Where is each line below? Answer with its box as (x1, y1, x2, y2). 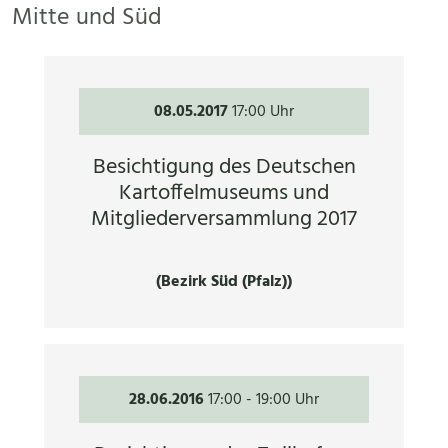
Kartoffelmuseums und (119, 176, 329, 212)
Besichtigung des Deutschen (92, 150, 356, 186)
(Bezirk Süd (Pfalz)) (156, 269, 292, 296)
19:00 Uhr (256, 386, 319, 413)
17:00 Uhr (232, 98, 294, 125)
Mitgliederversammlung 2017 (91, 202, 357, 238)
